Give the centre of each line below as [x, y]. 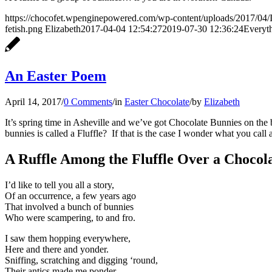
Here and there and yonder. [57, 250]
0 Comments [88, 102]
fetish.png [24, 29]
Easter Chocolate [157, 102]
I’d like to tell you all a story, [59, 185]
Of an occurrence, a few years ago [70, 196]
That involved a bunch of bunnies [69, 207]
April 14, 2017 [33, 102]
